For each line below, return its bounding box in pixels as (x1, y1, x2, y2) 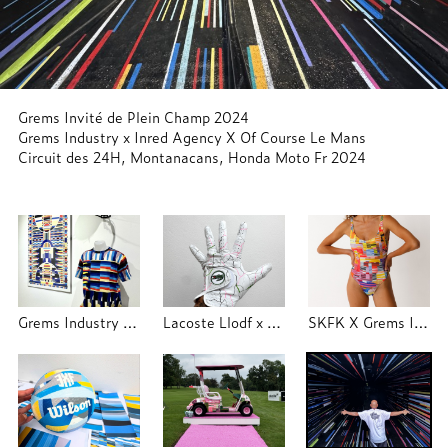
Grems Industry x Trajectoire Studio (122, 311, 137, 333)
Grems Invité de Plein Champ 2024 (17, 105, 249, 127)
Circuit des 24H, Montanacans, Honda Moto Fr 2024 (17, 145, 366, 167)
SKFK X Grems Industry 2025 (413, 311, 428, 333)
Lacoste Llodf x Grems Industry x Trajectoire (266, 311, 281, 333)
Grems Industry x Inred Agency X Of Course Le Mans (17, 125, 366, 147)
